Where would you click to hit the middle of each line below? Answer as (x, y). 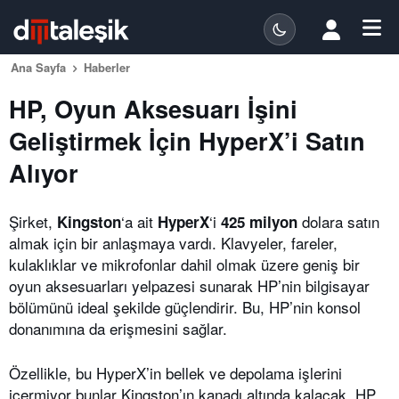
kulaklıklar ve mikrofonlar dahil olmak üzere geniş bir (184, 264)
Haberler (107, 67)
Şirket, (33, 221)
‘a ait (139, 221)
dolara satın (338, 221)
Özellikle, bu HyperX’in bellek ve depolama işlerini (175, 373)
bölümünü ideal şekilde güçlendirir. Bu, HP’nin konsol (185, 307)
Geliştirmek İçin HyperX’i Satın (187, 140)
